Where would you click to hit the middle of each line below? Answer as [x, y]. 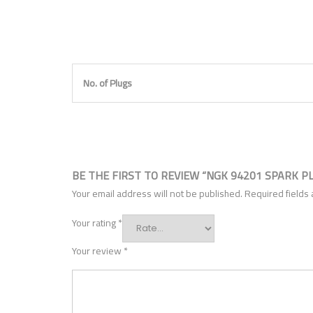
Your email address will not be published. [157, 193]
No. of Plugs [108, 83]
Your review [98, 250]
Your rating [95, 223]
